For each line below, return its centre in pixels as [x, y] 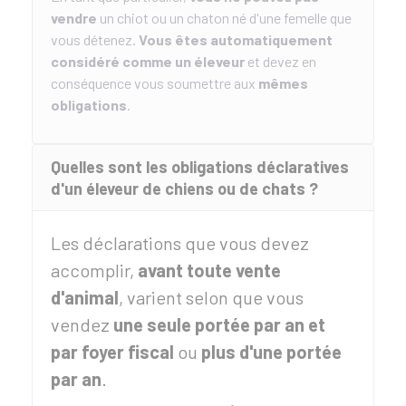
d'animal [85, 297]
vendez [82, 324]
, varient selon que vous [211, 297]
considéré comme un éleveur [148, 61]
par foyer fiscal [112, 352]
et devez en [280, 61]
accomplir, [94, 270]
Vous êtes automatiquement [236, 39]
